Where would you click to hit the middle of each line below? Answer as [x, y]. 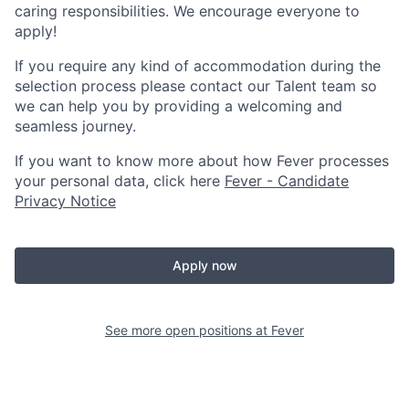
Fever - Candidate [287, 181]
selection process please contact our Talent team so [196, 86]
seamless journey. [75, 126]
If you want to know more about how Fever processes [202, 161]
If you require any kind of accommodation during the [198, 66]
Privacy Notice [65, 201]
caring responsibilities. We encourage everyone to [187, 11]
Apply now [204, 265]
